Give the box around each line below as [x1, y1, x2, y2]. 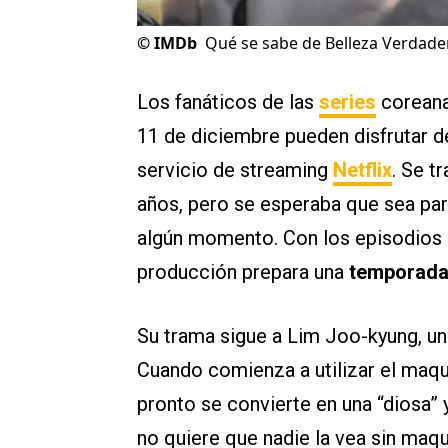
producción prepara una [137, 260, 349, 285]
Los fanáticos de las [137, 90, 319, 115]
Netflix [333, 158, 392, 183]
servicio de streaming [137, 158, 333, 183]
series [319, 90, 376, 115]
